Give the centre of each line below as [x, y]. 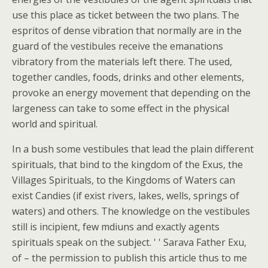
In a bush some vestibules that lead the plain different [133, 149]
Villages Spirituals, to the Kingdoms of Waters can [124, 180]
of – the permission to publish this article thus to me [130, 258]
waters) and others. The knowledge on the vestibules [131, 211]
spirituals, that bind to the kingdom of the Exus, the [127, 165]
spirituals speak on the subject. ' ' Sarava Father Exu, [129, 242]
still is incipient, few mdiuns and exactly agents [116, 227]
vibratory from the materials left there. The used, [122, 62]
